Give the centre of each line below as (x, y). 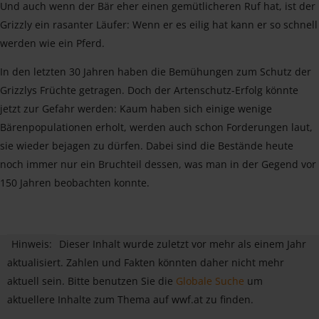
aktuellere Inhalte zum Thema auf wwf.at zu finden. (130, 299)
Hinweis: (32, 244)
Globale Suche (210, 281)
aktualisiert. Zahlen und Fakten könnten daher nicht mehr (146, 262)
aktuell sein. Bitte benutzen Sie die (91, 281)
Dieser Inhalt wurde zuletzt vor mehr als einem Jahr (183, 244)
